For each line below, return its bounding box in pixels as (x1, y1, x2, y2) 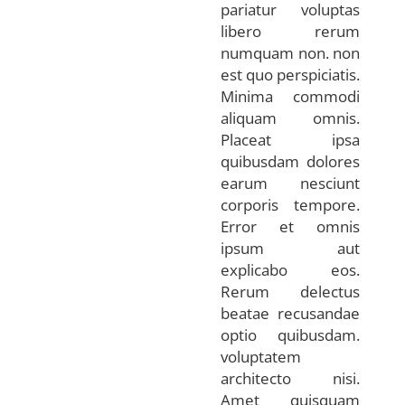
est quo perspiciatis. (221, 64, 361, 86)
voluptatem (221, 346, 301, 368)
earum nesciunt (221, 173, 361, 194)
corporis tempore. (221, 194, 361, 216)
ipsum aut (221, 238, 361, 259)
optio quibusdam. (221, 325, 361, 346)
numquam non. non (221, 42, 361, 64)
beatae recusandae (221, 303, 361, 325)
